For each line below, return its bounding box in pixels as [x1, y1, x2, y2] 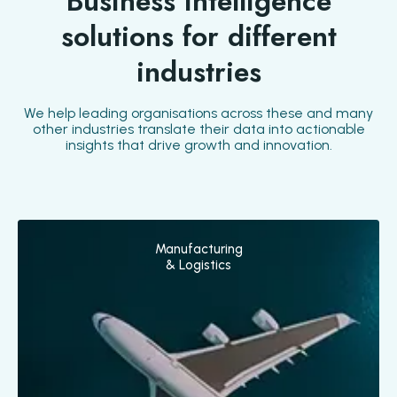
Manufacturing [154, 240, 243, 257]
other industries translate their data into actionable [32, 120, 365, 137]
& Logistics [166, 256, 231, 273]
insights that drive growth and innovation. [65, 136, 332, 153]
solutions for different [60, 15, 337, 57]
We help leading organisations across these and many [24, 104, 373, 121]
